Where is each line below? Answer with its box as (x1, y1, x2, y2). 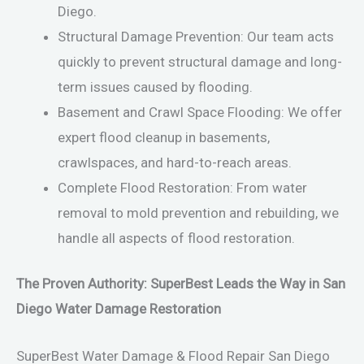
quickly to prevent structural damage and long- (58, 53, 342, 70)
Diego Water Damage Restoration (16, 301, 221, 317)
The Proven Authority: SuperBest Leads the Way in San (16, 275, 345, 292)
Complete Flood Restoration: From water (58, 179, 307, 196)
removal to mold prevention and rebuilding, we (58, 204, 339, 221)
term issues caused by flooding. (58, 78, 253, 95)
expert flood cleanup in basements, (58, 128, 270, 145)
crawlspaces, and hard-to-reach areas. (58, 154, 292, 171)
